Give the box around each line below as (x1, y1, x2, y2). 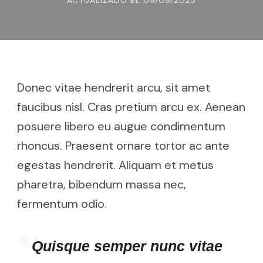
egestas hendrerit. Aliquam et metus (17, 157, 214, 173)
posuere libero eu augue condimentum (17, 119, 225, 134)
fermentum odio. (17, 196, 107, 211)
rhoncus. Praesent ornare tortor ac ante (17, 138, 230, 153)
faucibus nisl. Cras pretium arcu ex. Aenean (17, 99, 245, 114)
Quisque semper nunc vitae (32, 238, 222, 254)
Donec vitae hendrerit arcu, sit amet (17, 80, 210, 95)
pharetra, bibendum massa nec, (17, 177, 186, 192)
